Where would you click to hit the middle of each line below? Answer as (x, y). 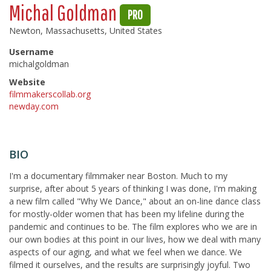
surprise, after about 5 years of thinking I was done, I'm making (133, 188)
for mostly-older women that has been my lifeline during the (127, 214)
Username (31, 52)
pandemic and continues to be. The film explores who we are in (133, 227)
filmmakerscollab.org (50, 94)
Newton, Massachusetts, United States (86, 31)
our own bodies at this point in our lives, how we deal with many (135, 239)
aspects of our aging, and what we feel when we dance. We (126, 252)
